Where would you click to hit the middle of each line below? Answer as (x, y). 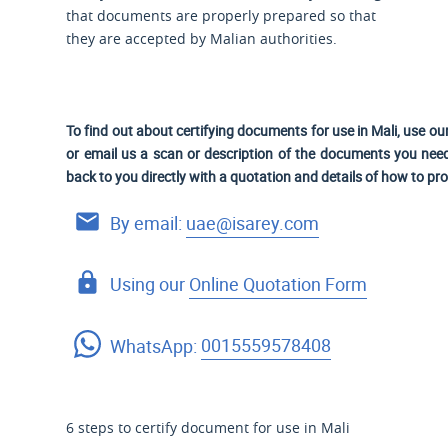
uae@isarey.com (253, 222)
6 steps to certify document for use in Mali (208, 428)
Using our (150, 283)
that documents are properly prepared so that (221, 16)
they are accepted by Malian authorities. (202, 39)
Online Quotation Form (278, 283)
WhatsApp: (156, 345)
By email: (148, 222)
